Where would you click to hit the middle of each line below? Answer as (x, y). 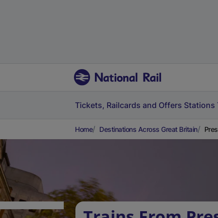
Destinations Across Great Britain (148, 129)
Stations (200, 105)
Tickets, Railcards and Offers (128, 105)
